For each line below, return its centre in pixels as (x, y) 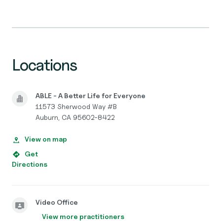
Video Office (57, 202)
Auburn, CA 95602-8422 (75, 117)
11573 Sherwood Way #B (76, 106)
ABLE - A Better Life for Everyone (91, 95)
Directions (30, 164)
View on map (46, 139)
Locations (45, 65)
